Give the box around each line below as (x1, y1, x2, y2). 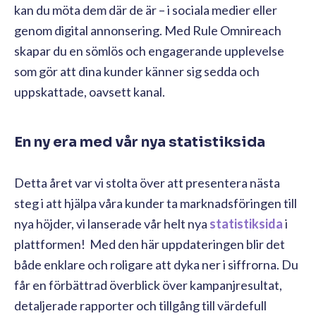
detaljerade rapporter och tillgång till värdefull (14, 297, 267, 313)
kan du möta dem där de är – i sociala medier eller (14, 1, 277, 18)
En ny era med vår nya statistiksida (14, 133, 265, 151)
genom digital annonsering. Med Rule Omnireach (14, 22, 281, 38)
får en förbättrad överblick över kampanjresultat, (14, 276, 282, 293)
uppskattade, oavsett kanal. (14, 83, 167, 99)
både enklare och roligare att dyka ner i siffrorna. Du (14, 256, 298, 272)
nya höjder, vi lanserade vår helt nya (14, 215, 207, 231)
